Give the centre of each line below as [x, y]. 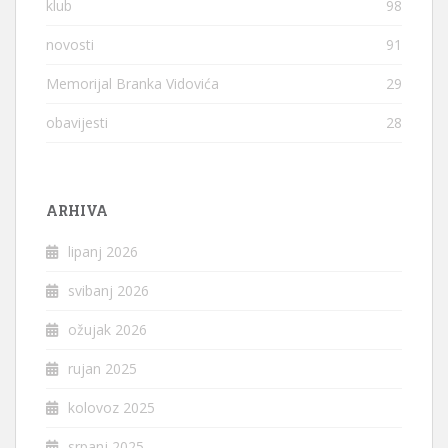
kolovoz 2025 [111, 408]
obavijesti [77, 123]
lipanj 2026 [103, 252]
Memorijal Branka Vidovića [132, 84]
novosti [70, 45]
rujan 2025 [102, 369]
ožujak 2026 [107, 330]
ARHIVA [77, 211]
